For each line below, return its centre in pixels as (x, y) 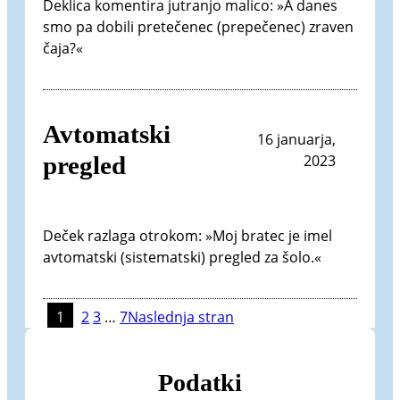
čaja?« (63, 48)
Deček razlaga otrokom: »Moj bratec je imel (187, 236)
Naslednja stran (181, 317)
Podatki (200, 382)
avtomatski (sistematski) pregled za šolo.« (182, 258)
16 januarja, (296, 139)
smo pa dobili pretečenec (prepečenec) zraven (198, 26)
